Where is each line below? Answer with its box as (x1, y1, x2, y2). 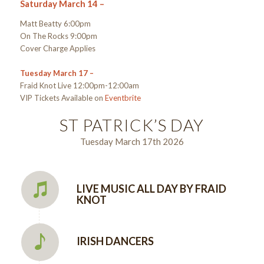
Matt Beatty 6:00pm (19, 18, 91, 28)
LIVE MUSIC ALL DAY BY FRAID (76, 182, 226, 196)
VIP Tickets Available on (19, 93, 105, 103)
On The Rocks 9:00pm (19, 31, 97, 41)
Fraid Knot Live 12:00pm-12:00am (19, 80, 139, 90)
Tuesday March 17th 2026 (80, 136, 184, 147)
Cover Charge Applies (19, 43, 95, 53)
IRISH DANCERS (76, 235, 154, 248)
